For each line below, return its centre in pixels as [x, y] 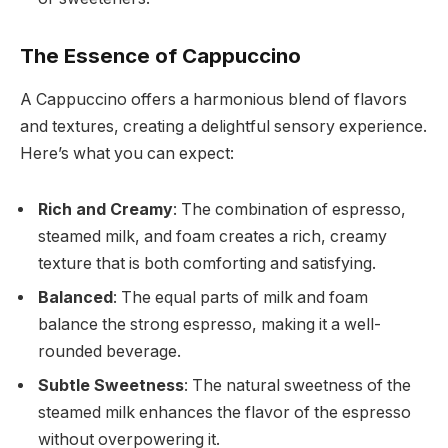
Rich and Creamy [105, 209]
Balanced [75, 297]
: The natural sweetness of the [297, 385]
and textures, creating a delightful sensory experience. [223, 127]
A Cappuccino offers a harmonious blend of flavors [213, 100]
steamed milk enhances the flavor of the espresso [224, 412]
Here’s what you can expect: [127, 154]
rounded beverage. [109, 351]
